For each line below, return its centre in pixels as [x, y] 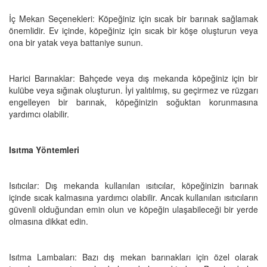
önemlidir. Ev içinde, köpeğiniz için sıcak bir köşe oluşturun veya [133, 30]
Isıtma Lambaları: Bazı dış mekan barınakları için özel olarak [133, 257]
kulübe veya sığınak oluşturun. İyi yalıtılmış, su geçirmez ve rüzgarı [133, 90]
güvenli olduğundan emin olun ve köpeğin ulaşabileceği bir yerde [133, 209]
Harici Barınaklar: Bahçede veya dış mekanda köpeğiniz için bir [133, 78]
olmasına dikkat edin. [49, 221]
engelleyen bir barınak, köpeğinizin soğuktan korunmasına [133, 102]
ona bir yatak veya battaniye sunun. [76, 42]
